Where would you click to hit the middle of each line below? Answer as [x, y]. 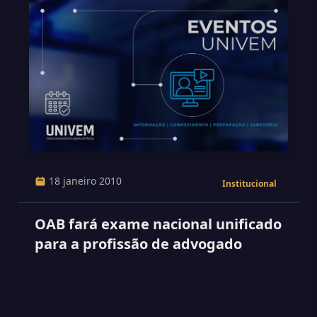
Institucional [249, 184]
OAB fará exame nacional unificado [158, 224]
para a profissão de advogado [138, 244]
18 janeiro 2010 [85, 181]
